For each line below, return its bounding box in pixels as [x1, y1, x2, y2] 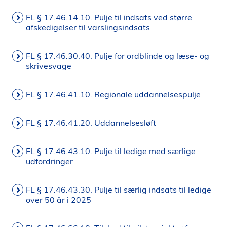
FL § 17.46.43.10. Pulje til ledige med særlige [26, 146, 196, 156]
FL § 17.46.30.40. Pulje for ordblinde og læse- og [26, 51, 209, 61]
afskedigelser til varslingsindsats [26, 22, 150, 32]
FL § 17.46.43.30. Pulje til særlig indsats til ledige [26, 184, 211, 195]
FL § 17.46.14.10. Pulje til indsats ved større [26, 12, 192, 22]
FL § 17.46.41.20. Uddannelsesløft [26, 118, 156, 128]
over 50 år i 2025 [26, 195, 91, 205]
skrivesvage [26, 61, 71, 71]
